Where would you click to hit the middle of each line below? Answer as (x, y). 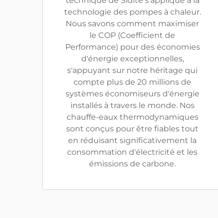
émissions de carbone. (132, 164)
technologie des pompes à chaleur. (132, 12)
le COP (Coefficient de (132, 35)
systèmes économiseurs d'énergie (132, 94)
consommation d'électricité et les (132, 152)
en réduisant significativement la (132, 140)
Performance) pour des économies (132, 47)
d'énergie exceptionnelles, (132, 59)
